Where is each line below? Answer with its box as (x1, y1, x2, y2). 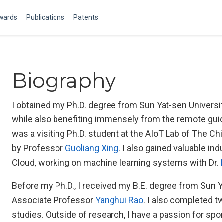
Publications (26, 13, 64, 21)
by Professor (12, 143, 65, 153)
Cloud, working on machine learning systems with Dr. (12, 157, 221, 167)
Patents (73, 13, 98, 21)
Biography (12, 68, 116, 93)
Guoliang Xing (65, 143, 118, 153)
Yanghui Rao (95, 195, 143, 205)
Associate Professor (12, 195, 95, 205)
